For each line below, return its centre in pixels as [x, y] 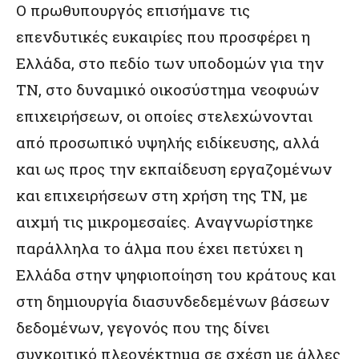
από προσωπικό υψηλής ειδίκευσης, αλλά [168, 142]
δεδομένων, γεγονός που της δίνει [143, 327]
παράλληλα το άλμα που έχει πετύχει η [159, 248]
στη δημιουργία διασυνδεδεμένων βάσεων [173, 301]
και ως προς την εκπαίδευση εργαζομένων [174, 169]
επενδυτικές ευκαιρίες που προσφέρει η [163, 36]
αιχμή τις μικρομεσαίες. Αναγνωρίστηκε [165, 222]
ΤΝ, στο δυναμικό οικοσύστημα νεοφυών [167, 89]
